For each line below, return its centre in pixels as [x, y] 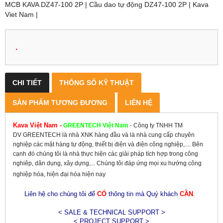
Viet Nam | [21, 14]
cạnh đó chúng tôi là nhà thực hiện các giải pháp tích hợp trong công [106, 154]
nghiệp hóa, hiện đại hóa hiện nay [59, 174]
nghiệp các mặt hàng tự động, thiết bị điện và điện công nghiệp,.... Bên [108, 144]
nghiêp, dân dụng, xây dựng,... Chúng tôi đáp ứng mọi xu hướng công [107, 163]
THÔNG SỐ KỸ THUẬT [97, 82]
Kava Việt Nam [36, 125]
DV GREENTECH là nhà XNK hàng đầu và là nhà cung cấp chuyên [104, 135]
